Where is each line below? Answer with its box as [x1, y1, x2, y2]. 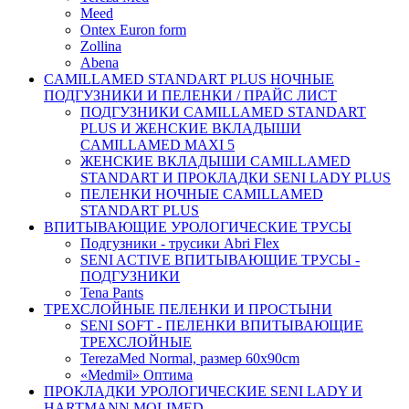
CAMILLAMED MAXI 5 [80, 136, 235, 152]
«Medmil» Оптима [80, 366, 193, 383]
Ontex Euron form [80, 21, 186, 37]
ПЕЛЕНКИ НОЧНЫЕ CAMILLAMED [80, 185, 323, 202]
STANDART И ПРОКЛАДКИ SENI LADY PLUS [80, 169, 391, 185]
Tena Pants [80, 284, 143, 300]
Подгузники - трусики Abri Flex [80, 235, 279, 251]
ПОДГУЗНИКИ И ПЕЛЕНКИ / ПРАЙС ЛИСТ [44, 87, 337, 103]
